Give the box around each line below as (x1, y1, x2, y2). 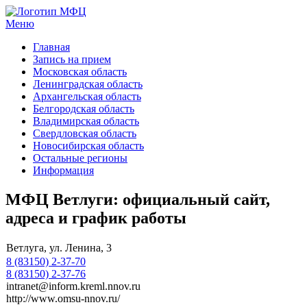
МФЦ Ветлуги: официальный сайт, (5, 190, 270, 208)
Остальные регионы (33, 152, 127, 164)
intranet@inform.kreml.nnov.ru (6, 280, 140, 292)
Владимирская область (33, 115, 139, 127)
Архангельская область (33, 90, 141, 102)
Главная (33, 41, 70, 53)
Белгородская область (33, 103, 134, 114)
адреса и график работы (5, 208, 186, 227)
